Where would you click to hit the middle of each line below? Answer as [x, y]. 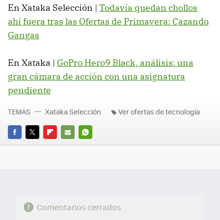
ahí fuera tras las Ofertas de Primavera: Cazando [108, 21]
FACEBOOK [24, 146]
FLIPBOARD [61, 146]
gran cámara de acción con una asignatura [96, 76]
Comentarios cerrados [79, 207]
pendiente [29, 90]
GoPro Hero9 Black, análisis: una [125, 62]
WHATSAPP [96, 146]
